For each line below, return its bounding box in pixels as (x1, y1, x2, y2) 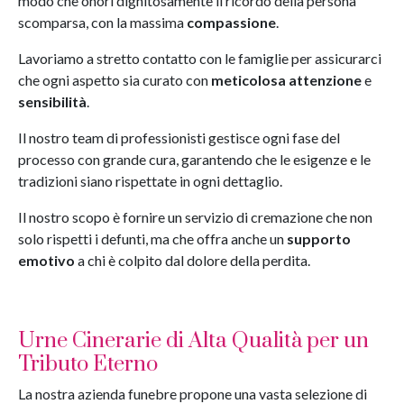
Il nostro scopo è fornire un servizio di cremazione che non (18, 208, 372, 225)
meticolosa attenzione (211, 71, 362, 88)
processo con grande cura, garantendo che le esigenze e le (18, 151, 371, 168)
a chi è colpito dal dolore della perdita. (75, 252, 310, 269)
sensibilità (18, 93, 87, 110)
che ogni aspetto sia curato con (18, 71, 211, 88)
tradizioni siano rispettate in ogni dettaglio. (18, 172, 282, 189)
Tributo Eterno (18, 351, 158, 378)
